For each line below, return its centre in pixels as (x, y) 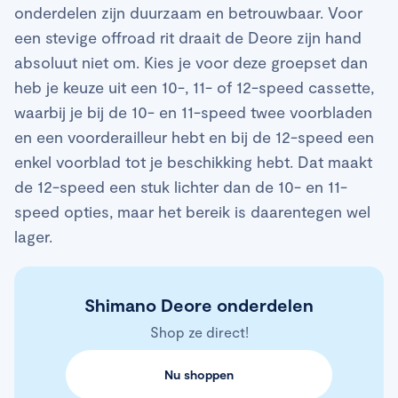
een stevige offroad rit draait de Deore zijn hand (188, 38)
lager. (33, 237)
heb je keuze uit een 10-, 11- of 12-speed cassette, (194, 88)
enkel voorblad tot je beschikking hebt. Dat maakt (193, 162)
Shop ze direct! (199, 332)
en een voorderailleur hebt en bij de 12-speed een (194, 137)
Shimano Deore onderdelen (199, 305)
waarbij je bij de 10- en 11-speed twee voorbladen (193, 112)
